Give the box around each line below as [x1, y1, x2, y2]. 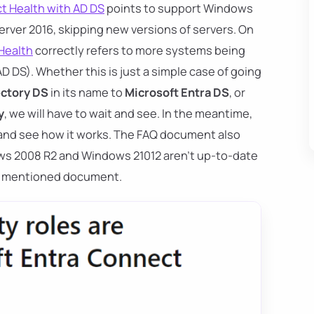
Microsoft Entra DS [125, 84, 229, 101]
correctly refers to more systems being [33, 42, 245, 59]
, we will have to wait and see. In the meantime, [4, 105, 252, 122]
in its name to [48, 84, 125, 101]
